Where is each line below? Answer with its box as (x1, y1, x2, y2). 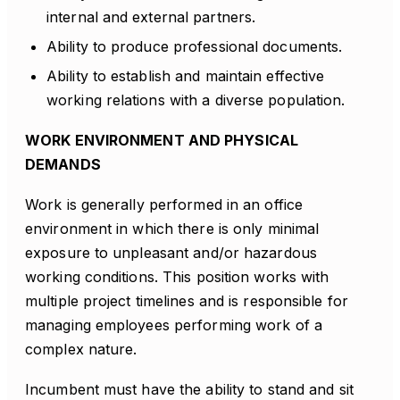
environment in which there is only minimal (25, 220, 320, 237)
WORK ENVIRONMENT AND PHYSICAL (25, 131, 298, 149)
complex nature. (25, 340, 137, 358)
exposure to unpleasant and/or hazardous (25, 244, 317, 262)
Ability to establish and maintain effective (46, 67, 325, 85)
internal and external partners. (46, 8, 256, 26)
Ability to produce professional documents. (46, 37, 343, 55)
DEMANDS (25, 155, 101, 173)
